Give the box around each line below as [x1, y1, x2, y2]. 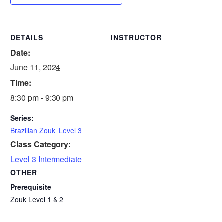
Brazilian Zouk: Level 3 [10, 125, 82, 135]
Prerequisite [10, 182, 51, 192]
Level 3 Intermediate [10, 153, 82, 165]
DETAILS [10, 32, 43, 42]
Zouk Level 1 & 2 [10, 194, 63, 204]
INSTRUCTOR [111, 32, 162, 42]
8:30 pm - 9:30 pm [10, 92, 73, 103]
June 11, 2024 [10, 61, 60, 73]
